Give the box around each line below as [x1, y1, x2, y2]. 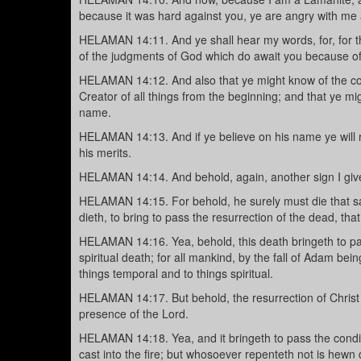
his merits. [79, 144, 131, 161]
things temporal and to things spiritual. [79, 265, 273, 282]
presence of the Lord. [79, 305, 189, 322]
